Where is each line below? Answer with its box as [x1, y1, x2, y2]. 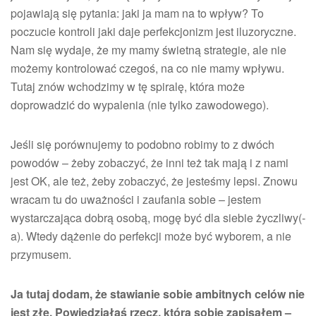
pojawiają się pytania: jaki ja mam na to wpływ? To [11, 5, 264, 21]
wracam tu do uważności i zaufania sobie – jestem [11, 191, 261, 207]
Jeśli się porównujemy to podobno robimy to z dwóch [11, 136, 274, 152]
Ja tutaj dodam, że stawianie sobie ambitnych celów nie [11, 286, 305, 302]
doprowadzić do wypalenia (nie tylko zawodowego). [11, 97, 269, 113]
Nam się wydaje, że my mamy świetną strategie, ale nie [11, 42, 286, 58]
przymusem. [11, 246, 71, 262]
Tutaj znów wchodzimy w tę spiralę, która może [11, 78, 245, 95]
